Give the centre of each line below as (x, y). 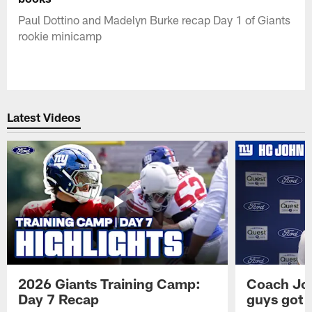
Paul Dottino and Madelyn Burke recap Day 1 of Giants (155, 19)
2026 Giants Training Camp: (110, 283)
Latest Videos (44, 117)
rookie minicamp (60, 35)
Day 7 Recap (59, 298)
